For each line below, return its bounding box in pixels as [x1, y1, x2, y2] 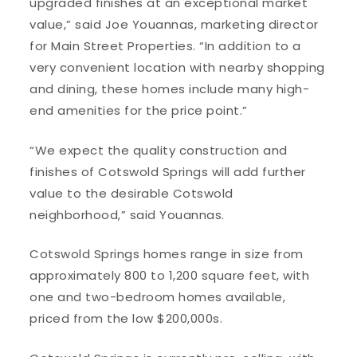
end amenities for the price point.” [29, 102, 248, 120]
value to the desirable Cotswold [29, 184, 233, 202]
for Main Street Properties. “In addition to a [29, 37, 301, 55]
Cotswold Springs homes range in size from [29, 245, 304, 263]
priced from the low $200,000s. [29, 310, 223, 328]
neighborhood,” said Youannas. [29, 206, 225, 223]
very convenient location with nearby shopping [29, 59, 325, 76]
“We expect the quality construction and [29, 141, 288, 159]
